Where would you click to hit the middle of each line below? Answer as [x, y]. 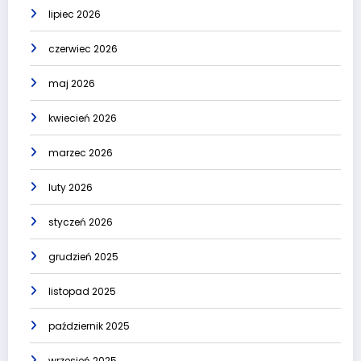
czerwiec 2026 [83, 49]
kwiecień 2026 [83, 118]
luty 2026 [71, 188]
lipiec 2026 [75, 15]
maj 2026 [72, 84]
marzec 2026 [81, 153]
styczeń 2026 [81, 222]
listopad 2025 [82, 292]
